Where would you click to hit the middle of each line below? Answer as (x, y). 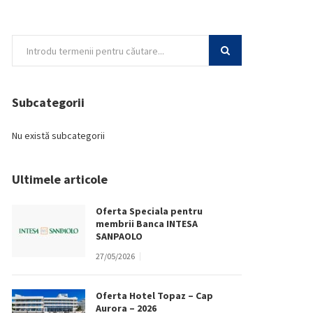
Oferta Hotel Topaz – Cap (154, 296)
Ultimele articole (60, 179)
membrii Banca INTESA (147, 224)
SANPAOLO (119, 236)
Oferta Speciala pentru (149, 211)
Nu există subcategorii (58, 136)
